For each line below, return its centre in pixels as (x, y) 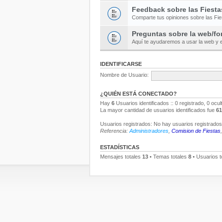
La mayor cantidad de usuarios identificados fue (158, 110)
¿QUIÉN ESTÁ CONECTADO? (139, 93)
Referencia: (115, 131)
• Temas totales (168, 156)
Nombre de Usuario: (124, 75)
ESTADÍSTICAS (120, 147)
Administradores (149, 131)
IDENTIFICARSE (121, 64)
